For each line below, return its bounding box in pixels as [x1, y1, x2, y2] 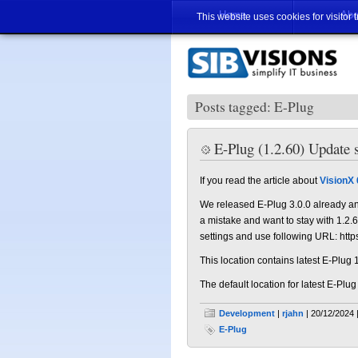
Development [219, 308, 275, 318]
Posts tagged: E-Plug [195, 97, 314, 116]
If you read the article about [200, 175, 320, 186]
